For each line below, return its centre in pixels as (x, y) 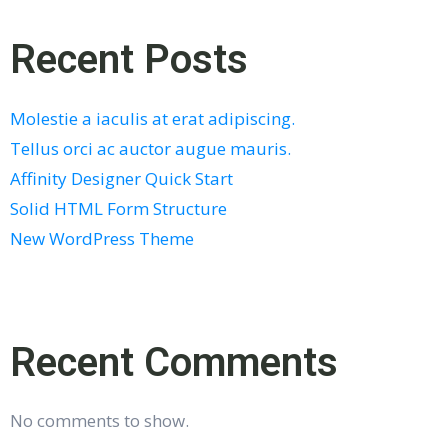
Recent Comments (174, 362)
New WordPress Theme (102, 238)
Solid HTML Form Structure (118, 208)
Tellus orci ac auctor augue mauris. (150, 148)
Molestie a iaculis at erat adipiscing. (152, 118)
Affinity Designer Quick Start (121, 178)
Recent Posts (129, 59)
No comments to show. (99, 420)
